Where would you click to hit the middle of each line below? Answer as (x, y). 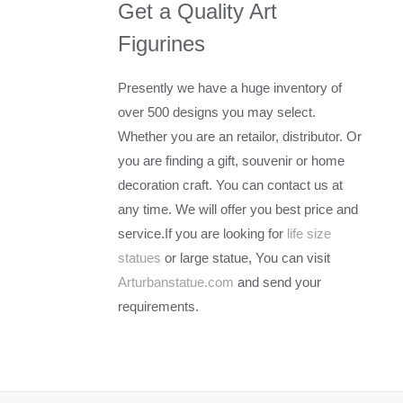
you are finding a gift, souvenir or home (232, 160)
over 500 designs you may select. (217, 112)
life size (309, 233)
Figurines (162, 43)
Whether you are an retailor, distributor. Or (240, 136)
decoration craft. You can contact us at (231, 184)
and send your (278, 282)
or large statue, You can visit (246, 257)
